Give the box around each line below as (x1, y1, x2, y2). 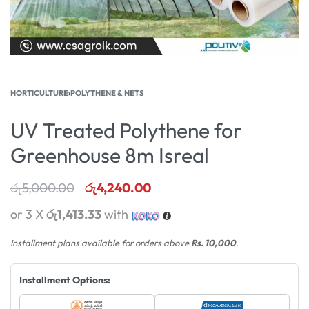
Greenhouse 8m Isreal (10, 142, 209, 168)
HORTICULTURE (10, 88, 68, 98)
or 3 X (10, 206, 46, 222)
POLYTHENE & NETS (70, 88, 144, 98)
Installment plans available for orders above (10, 237, 191, 248)
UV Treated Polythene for (10, 117, 242, 143)
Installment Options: (19, 273, 110, 286)
